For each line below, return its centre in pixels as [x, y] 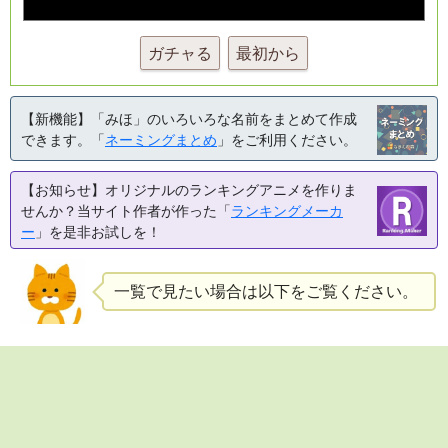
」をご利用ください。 [287, 139]
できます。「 [63, 139]
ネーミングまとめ [161, 139]
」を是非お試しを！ [98, 231]
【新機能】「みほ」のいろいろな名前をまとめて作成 [189, 118]
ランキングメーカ [287, 210]
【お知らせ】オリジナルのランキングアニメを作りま [189, 189]
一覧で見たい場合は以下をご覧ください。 [265, 291]
